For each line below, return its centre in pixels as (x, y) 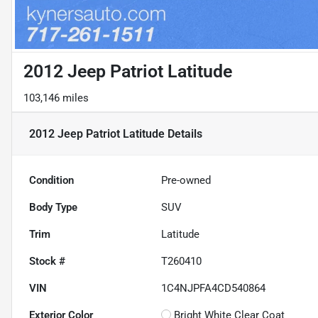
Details (183, 133)
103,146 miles (56, 98)
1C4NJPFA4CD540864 (214, 289)
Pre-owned (186, 181)
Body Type (53, 208)
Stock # (47, 262)
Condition (51, 181)
